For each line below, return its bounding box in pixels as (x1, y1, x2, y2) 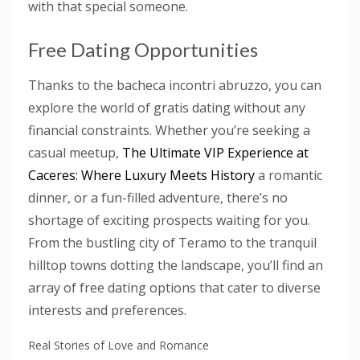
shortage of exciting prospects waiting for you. (28, 211, 310, 229)
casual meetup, (28, 144, 122, 162)
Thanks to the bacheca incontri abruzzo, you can (28, 76, 321, 94)
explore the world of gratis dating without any (28, 99, 305, 117)
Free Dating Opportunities (28, 38, 258, 61)
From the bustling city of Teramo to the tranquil (28, 234, 317, 252)
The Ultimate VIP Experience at (122, 144, 309, 162)
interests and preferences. (28, 301, 186, 319)
